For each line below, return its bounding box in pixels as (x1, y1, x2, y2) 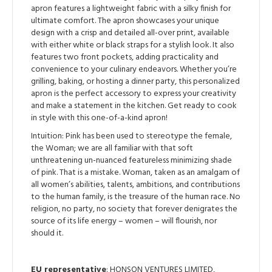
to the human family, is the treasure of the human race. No (31, 189, 240, 204)
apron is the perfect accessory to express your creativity (31, 86, 236, 101)
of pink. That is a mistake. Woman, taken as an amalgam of (31, 165, 240, 180)
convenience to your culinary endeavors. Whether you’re (31, 62, 237, 76)
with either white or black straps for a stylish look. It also (31, 38, 234, 52)
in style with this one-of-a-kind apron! (31, 110, 168, 125)
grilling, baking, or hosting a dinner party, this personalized (31, 74, 240, 89)
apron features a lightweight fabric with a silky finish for (31, 1, 231, 16)
